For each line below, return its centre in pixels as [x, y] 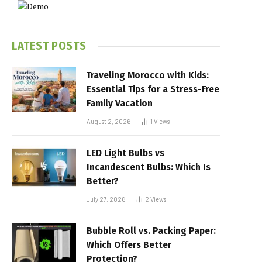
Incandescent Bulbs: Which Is [149, 167]
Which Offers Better [129, 245]
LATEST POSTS [49, 46]
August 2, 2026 [108, 121]
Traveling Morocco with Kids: [148, 75]
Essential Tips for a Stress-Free [153, 89]
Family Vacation [120, 103]
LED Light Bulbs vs [125, 153]
